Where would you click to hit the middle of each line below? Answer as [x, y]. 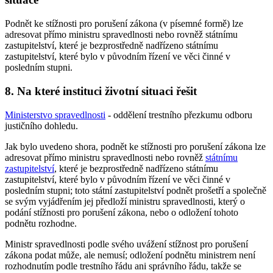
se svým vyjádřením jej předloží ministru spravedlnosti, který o [125, 201]
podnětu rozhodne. [41, 223]
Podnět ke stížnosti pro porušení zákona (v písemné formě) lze [124, 24]
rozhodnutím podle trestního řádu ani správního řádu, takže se [123, 266]
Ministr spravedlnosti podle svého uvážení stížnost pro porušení [126, 244]
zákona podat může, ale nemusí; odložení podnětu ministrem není [130, 255]
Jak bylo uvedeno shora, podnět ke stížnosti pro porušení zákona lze [135, 146]
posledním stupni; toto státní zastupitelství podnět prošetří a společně [136, 190]
